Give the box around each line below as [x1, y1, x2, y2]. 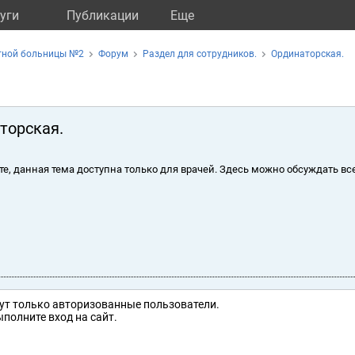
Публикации [67, 8, 139, 23]
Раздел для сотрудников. [143, 48, 257, 59]
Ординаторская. [271, 48, 344, 59]
